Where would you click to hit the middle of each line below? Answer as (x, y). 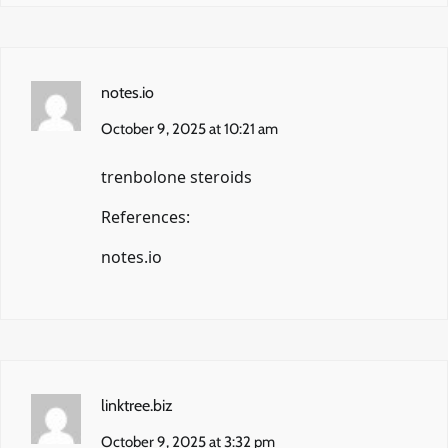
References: (145, 216)
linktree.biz (137, 405)
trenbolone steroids (176, 176)
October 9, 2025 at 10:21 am (189, 128)
